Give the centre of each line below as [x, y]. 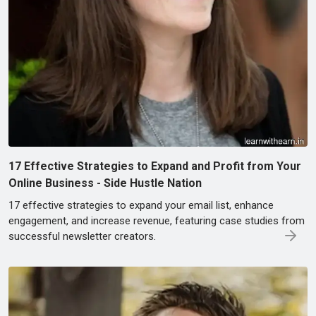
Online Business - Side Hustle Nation [105, 183]
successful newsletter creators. [82, 236]
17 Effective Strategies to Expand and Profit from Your [155, 166]
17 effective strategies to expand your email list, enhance [141, 205]
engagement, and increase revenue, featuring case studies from [157, 220]
